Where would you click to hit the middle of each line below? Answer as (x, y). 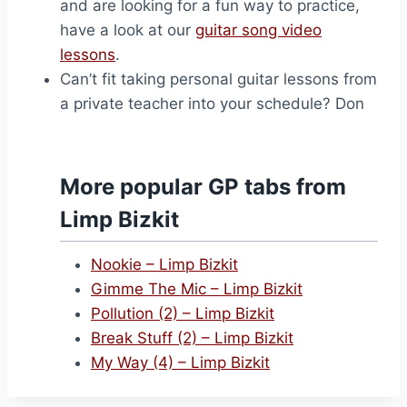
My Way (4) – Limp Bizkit (180, 362)
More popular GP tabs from (203, 187)
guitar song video (258, 30)
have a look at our (128, 30)
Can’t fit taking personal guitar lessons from (218, 79)
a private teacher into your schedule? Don (212, 104)
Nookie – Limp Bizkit (164, 264)
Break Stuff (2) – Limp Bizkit (192, 338)
